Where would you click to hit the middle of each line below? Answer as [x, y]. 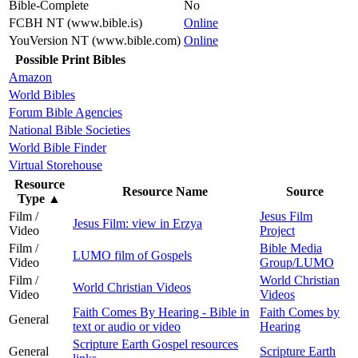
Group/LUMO [297, 262]
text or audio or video [127, 326]
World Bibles [42, 94]
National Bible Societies [70, 129]
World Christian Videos [132, 287]
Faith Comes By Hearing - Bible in [161, 312]
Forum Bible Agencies [66, 112]
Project [277, 230]
